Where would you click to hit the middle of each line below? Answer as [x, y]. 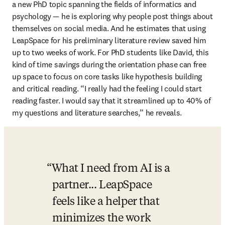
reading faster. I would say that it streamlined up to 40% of [111, 100]
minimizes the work [102, 218]
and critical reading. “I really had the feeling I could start [107, 88]
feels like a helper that [106, 202]
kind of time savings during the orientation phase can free [109, 64]
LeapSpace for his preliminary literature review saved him [109, 40]
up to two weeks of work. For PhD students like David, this [110, 52]
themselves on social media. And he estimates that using [109, 28]
